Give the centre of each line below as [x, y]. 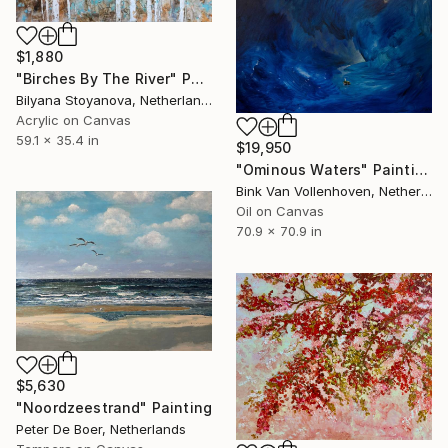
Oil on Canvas [280, 210]
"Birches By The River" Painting [197, 78]
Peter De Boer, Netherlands [101, 429]
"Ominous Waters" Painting [421, 169]
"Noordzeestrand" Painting [114, 408]
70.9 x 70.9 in [279, 230]
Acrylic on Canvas [73, 119]
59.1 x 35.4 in [57, 139]
